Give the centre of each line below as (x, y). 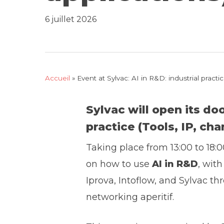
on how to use (119, 164)
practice (111, 127)
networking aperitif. (130, 197)
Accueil (57, 78)
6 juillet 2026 (71, 19)
